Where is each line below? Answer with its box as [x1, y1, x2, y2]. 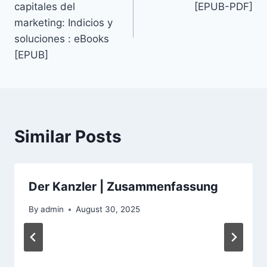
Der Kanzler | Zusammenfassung [29, 179, 218, 194]
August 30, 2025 [76, 204, 141, 215]
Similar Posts [14, 126, 122, 147]
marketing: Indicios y [14, 16, 113, 29]
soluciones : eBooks [14, 32, 109, 45]
